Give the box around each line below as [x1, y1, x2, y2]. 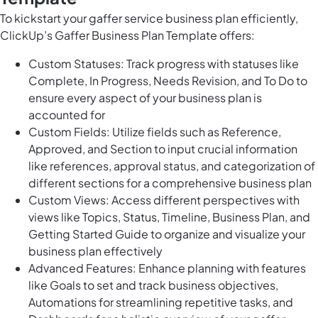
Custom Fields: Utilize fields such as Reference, [28, 124, 281, 140]
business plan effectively [28, 243, 163, 259]
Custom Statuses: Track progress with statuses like [28, 56, 299, 72]
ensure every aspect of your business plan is [28, 90, 262, 106]
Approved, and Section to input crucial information [28, 141, 297, 157]
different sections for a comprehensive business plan [28, 175, 312, 191]
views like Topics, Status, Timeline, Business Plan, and [28, 209, 310, 225]
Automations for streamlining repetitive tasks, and [28, 295, 293, 310]
